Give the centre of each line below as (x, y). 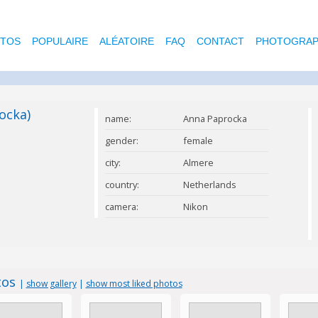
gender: (121, 141)
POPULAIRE (60, 41)
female (198, 141)
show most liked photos (134, 284)
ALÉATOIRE (126, 41)
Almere (198, 163)
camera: (121, 207)
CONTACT (220, 41)
